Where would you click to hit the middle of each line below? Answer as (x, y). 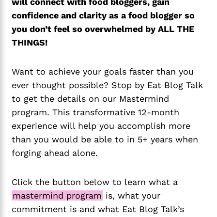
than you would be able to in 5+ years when (105, 139)
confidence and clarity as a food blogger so (103, 15)
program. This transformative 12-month (95, 112)
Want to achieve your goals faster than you (103, 72)
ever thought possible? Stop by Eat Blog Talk (107, 85)
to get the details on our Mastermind (90, 99)
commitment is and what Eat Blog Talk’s (98, 209)
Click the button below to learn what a (95, 182)
